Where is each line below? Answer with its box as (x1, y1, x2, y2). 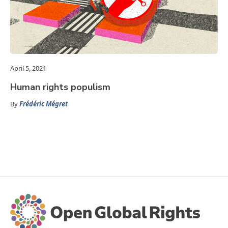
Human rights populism (10, 81, 110, 94)
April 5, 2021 (10, 64, 46, 73)
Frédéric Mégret (19, 99, 68, 109)
